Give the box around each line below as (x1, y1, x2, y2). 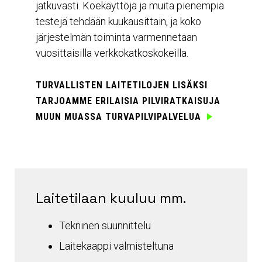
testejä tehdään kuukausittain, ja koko (36, 15, 201, 28)
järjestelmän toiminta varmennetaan (36, 31, 197, 44)
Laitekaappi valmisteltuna (59, 240, 174, 253)
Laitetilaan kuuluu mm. (36, 189, 186, 208)
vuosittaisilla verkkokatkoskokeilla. (36, 47, 188, 60)
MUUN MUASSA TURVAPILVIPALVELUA (36, 111, 201, 123)
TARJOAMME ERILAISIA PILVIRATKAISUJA (36, 95, 220, 107)
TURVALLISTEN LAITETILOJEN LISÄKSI (36, 80, 208, 91)
